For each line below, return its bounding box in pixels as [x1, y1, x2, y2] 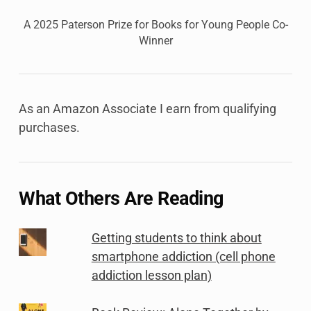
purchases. [19, 120, 80, 135]
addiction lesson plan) [91, 268, 212, 283]
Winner [138, 34, 173, 48]
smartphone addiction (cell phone [91, 249, 276, 264]
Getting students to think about [91, 230, 262, 246]
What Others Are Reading [19, 187, 224, 210]
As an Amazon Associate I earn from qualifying [19, 101, 276, 117]
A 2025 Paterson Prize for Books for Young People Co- [23, 18, 288, 32]
